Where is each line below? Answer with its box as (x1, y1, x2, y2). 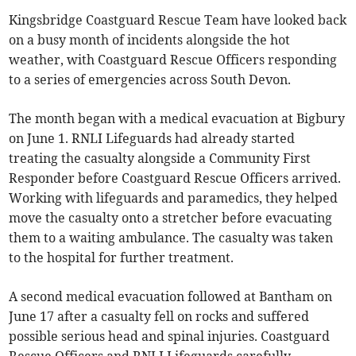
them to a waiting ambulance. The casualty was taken (9, 230, 334, 246)
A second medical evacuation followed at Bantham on (9, 288, 333, 305)
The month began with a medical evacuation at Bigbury (9, 110, 346, 127)
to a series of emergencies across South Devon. (9, 72, 292, 88)
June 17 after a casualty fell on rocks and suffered (9, 308, 310, 325)
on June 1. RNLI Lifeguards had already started (9, 130, 296, 147)
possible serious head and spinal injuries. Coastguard (9, 328, 331, 345)
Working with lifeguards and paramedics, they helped (9, 190, 339, 207)
